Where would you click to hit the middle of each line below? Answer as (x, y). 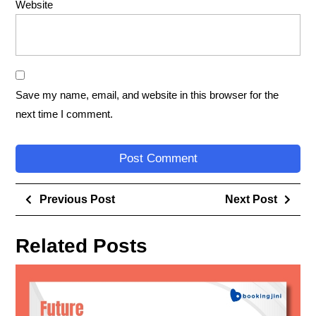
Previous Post (77, 199)
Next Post (251, 199)
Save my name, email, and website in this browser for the (147, 95)
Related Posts (81, 245)
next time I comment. (64, 114)
